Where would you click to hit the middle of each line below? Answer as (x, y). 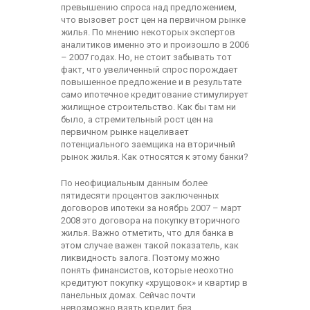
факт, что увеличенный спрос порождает (149, 70)
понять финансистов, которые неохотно (147, 270)
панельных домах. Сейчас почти (128, 295)
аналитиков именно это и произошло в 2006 (155, 45)
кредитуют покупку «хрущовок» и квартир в (154, 283)
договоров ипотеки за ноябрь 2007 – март (151, 208)
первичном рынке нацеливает (125, 132)
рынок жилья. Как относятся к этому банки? (154, 157)
